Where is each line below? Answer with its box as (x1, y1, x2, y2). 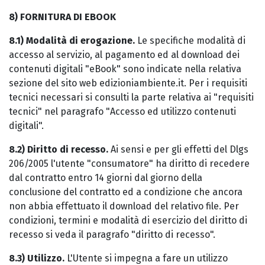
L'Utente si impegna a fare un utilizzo (64, 253, 228, 264)
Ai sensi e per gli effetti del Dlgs (108, 144, 248, 155)
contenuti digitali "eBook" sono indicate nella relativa (9, 63, 241, 75)
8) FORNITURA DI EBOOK (9, 11, 116, 22)
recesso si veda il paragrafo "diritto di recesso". (9, 229, 215, 240)
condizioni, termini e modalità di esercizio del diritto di (9, 215, 247, 226)
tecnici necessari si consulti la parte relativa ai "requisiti (9, 92, 254, 103)
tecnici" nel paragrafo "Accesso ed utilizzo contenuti (9, 106, 236, 117)
